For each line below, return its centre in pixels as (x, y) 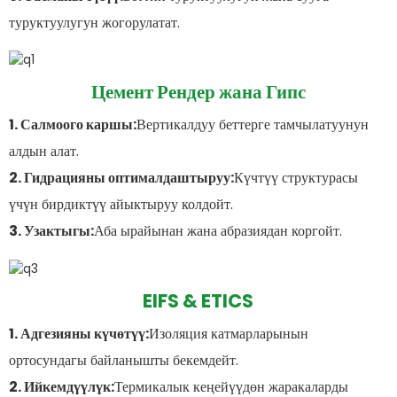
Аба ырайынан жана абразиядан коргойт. (218, 231)
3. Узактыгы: (51, 231)
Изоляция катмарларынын (228, 334)
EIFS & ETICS (198, 301)
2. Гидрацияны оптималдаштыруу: (121, 178)
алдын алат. (43, 152)
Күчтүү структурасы (296, 178)
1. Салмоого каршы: (72, 125)
